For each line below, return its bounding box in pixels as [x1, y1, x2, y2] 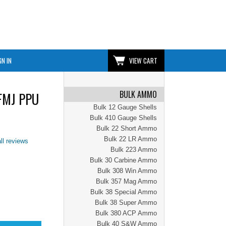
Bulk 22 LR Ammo [104, 135, 157, 143]
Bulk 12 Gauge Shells [93, 103, 157, 111]
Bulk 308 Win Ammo [97, 167, 157, 175]
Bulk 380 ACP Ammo [95, 209, 157, 217]
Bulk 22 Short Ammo [96, 125, 157, 132]
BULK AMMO [120, 88, 157, 100]
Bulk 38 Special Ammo [90, 188, 157, 196]
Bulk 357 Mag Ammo [96, 178, 157, 185]
